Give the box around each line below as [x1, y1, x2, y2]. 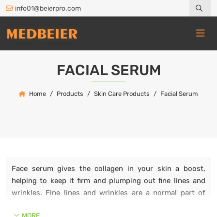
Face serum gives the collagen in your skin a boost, [12, 164, 205, 173]
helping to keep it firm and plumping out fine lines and [12, 176, 205, 185]
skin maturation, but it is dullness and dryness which [12, 201, 205, 209]
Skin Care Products [94, 90, 150, 97]
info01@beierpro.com [15, 4, 81, 13]
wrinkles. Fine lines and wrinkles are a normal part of [12, 188, 205, 197]
